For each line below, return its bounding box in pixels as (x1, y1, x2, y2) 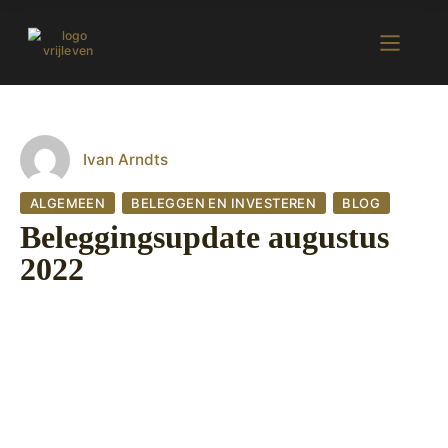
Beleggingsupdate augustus (20, 218, 389, 255)
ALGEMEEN (29, 195, 106, 212)
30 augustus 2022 (20, 296, 147, 314)
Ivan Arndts (83, 150, 168, 170)
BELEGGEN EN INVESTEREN (131, 195, 317, 212)
